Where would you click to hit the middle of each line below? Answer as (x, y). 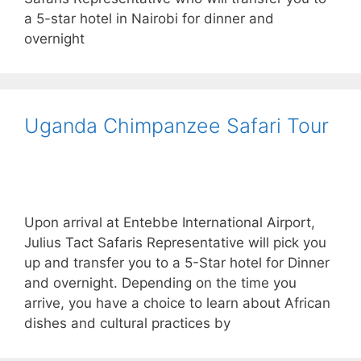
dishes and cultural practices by (127, 323)
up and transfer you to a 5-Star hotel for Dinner (177, 262)
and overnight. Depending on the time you (160, 282)
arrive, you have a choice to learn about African (177, 303)
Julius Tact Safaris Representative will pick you (175, 242)
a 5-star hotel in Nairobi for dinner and (149, 18)
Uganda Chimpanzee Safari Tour (176, 125)
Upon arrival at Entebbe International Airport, (170, 222)
